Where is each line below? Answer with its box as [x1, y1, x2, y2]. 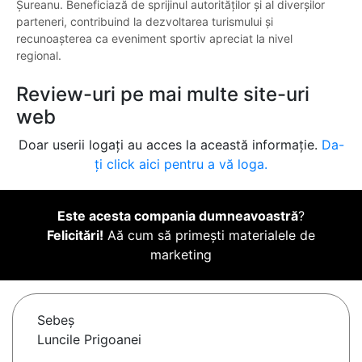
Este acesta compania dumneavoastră [57, 208, 298, 225]
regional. [16, 48, 61, 63]
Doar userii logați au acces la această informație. [18, 137, 322, 154]
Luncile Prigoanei [37, 331, 141, 348]
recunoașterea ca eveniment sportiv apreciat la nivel [16, 32, 293, 46]
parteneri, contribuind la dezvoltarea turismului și [16, 15, 273, 29]
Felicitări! [47, 227, 103, 244]
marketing [150, 246, 212, 263]
